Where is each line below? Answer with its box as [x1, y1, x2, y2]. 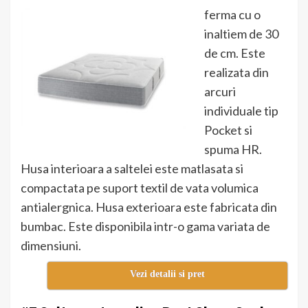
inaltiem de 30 [204, 26, 278, 42]
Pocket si [204, 122, 252, 138]
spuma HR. [204, 142, 262, 157]
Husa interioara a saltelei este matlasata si [21, 161, 243, 177]
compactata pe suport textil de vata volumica [21, 180, 258, 196]
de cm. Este [204, 45, 265, 61]
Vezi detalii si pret [129, 269, 205, 280]
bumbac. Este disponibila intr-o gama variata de [21, 219, 270, 234]
